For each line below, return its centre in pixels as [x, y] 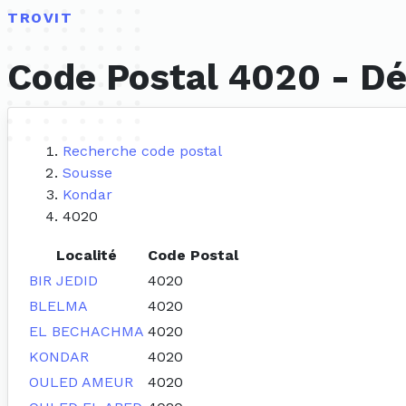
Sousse [87, 173]
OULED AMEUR [81, 382]
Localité [87, 256]
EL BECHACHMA [87, 332]
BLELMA [58, 306]
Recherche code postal [142, 151]
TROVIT [40, 18]
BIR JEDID [63, 281]
